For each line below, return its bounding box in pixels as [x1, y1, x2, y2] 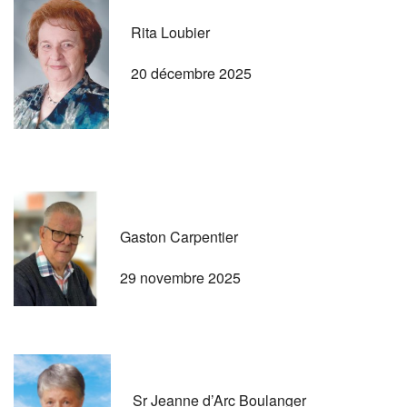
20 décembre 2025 [131, 62, 252, 84]
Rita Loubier [131, 21, 210, 43]
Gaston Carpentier [120, 225, 238, 247]
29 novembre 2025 [120, 266, 241, 288]
